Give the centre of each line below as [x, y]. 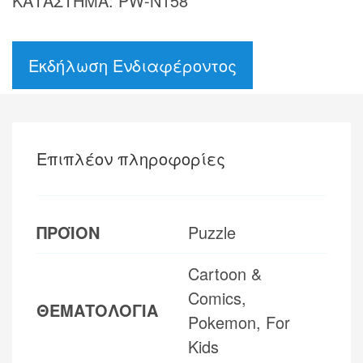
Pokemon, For [239, 322]
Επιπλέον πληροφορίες [131, 158]
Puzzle [212, 232]
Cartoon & [225, 273]
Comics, [217, 297]
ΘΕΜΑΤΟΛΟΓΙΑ [97, 310]
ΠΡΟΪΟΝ [68, 232]
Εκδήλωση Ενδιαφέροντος [132, 65]
